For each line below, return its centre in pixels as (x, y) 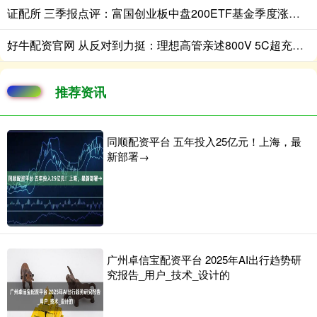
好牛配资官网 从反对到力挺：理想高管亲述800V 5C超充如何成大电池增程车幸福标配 (298, 45)
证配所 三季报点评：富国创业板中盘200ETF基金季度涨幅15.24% (294, 13)
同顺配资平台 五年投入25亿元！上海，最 (204, 141)
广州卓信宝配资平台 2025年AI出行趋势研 (204, 259)
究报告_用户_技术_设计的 (168, 274)
